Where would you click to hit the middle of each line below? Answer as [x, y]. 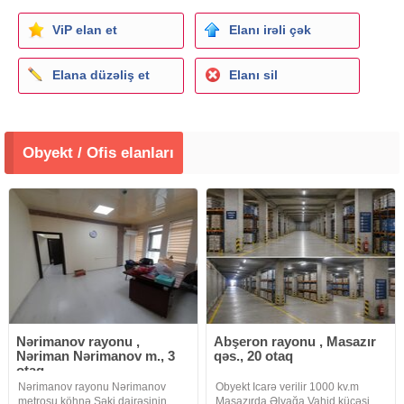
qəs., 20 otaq [254, 355]
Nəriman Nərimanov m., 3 [96, 355]
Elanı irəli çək [270, 29]
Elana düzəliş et [101, 74]
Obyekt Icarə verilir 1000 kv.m [288, 386]
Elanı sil [253, 74]
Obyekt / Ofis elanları [98, 152]
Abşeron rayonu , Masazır [295, 341]
